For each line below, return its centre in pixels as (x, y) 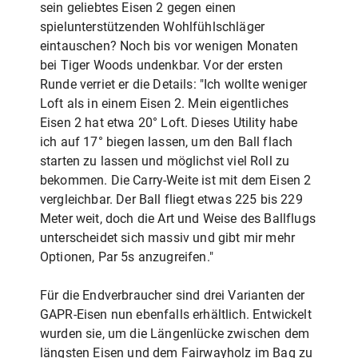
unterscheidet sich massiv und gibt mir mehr (168, 237)
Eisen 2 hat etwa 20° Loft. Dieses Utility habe (169, 122)
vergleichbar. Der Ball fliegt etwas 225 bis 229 (171, 199)
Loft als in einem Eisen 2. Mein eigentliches (165, 103)
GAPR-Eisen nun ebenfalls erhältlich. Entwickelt (176, 314)
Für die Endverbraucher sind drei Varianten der (173, 295)
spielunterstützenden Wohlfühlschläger (153, 26)
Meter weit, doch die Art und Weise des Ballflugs (178, 218)
